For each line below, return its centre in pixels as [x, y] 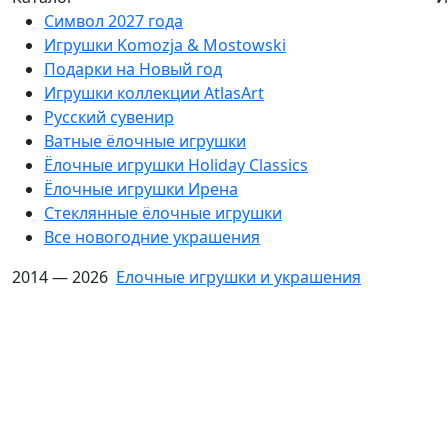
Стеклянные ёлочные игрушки [163, 213]
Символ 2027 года [113, 21]
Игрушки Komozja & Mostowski [165, 45]
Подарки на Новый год [133, 69]
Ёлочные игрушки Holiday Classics [176, 165]
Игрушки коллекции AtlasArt [154, 93]
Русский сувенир [109, 117]
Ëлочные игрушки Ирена [141, 189]
